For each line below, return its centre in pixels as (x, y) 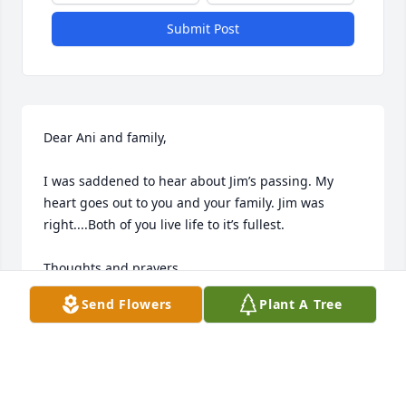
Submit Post (203, 29)
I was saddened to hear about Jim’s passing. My (188, 181)
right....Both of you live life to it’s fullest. (164, 225)
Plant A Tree (301, 304)
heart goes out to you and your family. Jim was (184, 203)
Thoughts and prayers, (113, 268)
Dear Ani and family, (105, 138)
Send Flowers (127, 304)
